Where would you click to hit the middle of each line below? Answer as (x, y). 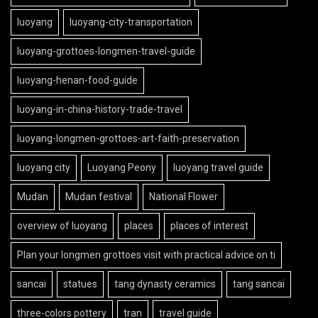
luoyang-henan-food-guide (77, 81)
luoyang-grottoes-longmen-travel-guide (106, 51)
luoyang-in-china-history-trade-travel (100, 110)
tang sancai (259, 284)
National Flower (183, 197)
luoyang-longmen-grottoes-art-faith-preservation (128, 139)
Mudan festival (99, 197)
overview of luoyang (62, 226)
